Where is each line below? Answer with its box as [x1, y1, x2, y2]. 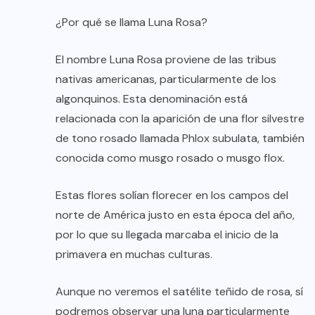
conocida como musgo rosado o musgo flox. [56, 150, 285, 165]
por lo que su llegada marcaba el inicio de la [56, 226, 278, 242]
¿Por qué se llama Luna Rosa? [56, 14, 207, 30]
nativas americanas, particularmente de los [56, 71, 276, 86]
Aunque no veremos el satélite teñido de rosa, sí [56, 283, 303, 299]
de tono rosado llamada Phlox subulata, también [56, 130, 304, 146]
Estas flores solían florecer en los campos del [56, 187, 288, 202]
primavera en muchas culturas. [56, 246, 212, 262]
